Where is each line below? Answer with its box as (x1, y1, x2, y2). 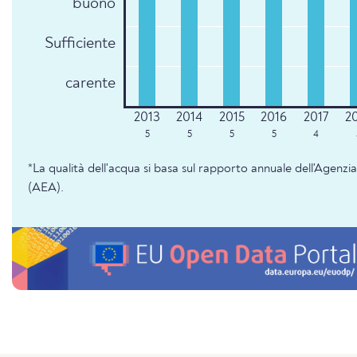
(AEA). (28, 181, 64, 194)
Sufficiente (45, 35, 116, 52)
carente (65, 75, 116, 92)
